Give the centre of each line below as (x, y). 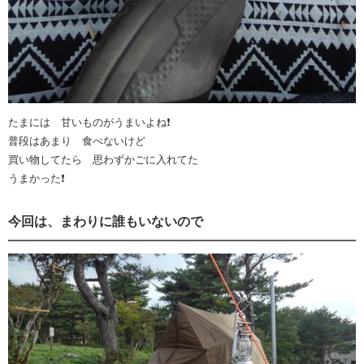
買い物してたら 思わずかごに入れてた (103, 159)
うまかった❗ (36, 178)
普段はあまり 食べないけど (77, 141)
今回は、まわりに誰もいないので (106, 221)
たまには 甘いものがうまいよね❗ (89, 122)
